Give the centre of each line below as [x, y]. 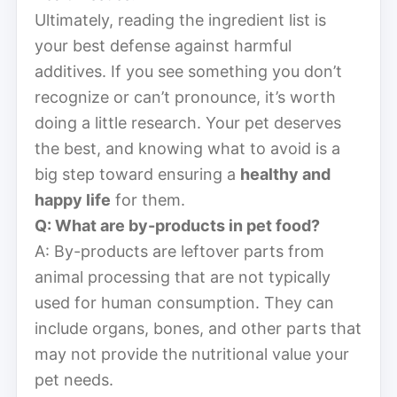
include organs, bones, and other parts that [198, 328]
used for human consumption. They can [184, 302]
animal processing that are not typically [183, 276]
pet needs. [74, 379]
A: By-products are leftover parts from [179, 251]
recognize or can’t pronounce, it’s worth [185, 97]
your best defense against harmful [163, 45]
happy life [73, 199]
